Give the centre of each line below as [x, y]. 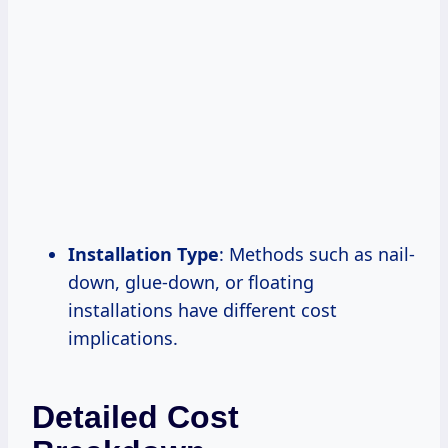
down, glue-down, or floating [191, 282]
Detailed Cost [135, 417]
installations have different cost [202, 310]
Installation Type [143, 254]
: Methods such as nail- [317, 254]
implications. [123, 338]
